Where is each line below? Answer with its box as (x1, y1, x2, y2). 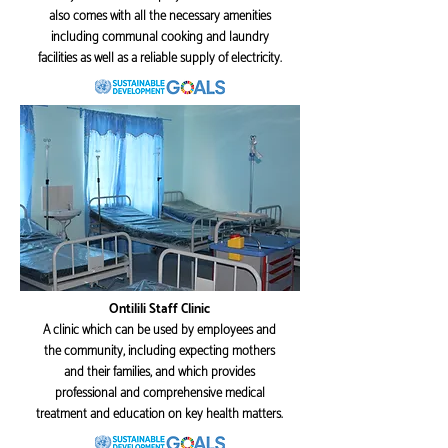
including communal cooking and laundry (50, 27, 269, 48)
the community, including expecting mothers (44, 341, 275, 362)
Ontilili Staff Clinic (109, 299, 210, 320)
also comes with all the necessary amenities (48, 6, 271, 27)
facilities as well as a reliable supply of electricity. (37, 48, 282, 69)
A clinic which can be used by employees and (43, 320, 276, 341)
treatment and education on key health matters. (36, 404, 283, 425)
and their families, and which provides (64, 362, 255, 383)
